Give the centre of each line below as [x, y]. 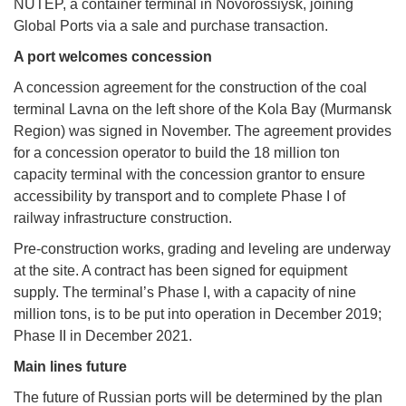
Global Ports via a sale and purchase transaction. [171, 25]
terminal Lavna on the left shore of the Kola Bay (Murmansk [203, 109]
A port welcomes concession [113, 56]
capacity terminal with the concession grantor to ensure [189, 174]
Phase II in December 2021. [103, 335]
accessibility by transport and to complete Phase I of [179, 196]
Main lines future [70, 366]
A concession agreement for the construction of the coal [190, 87]
